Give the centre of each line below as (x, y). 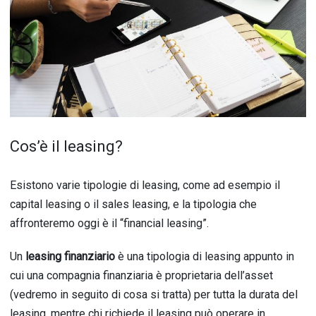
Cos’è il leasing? (66, 146)
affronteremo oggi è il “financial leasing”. (109, 223)
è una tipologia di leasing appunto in (206, 256)
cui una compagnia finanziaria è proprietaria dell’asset (141, 275)
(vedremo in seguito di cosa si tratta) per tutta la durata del (154, 294)
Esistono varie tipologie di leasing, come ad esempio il (145, 185)
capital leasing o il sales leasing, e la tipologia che (133, 204)
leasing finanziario (72, 256)
